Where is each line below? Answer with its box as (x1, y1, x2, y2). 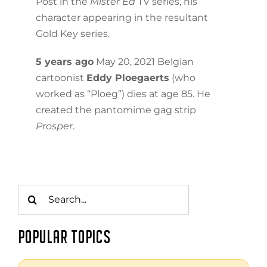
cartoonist (35, 72, 86, 83)
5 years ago (35, 55, 94, 67)
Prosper (35, 120, 73, 132)
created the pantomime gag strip (35, 104, 196, 116)
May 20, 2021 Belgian (93, 55, 194, 67)
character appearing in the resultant (35, 11, 208, 23)
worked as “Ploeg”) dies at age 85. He (35, 88, 210, 100)
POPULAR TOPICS (17, 229, 111, 247)
